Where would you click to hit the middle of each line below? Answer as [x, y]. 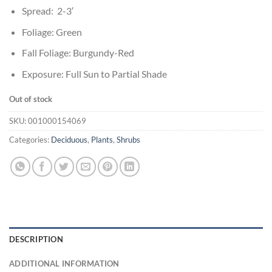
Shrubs [128, 140]
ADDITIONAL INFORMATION [64, 264]
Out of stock [31, 99]
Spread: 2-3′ [47, 11]
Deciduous [69, 140]
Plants [102, 140]
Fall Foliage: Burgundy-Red [78, 53]
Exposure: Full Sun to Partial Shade [94, 73]
